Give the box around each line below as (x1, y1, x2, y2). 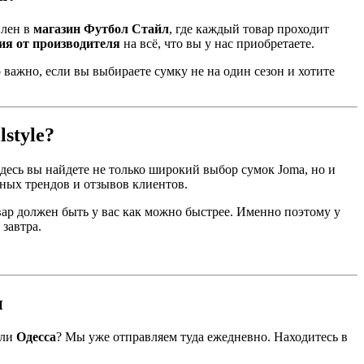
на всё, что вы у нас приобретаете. (120, 36, 314, 50)
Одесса (16, 330, 56, 344)
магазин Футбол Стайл (33, 21, 169, 36)
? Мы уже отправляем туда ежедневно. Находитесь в (56, 330, 348, 344)
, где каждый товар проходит (169, 21, 329, 36)
